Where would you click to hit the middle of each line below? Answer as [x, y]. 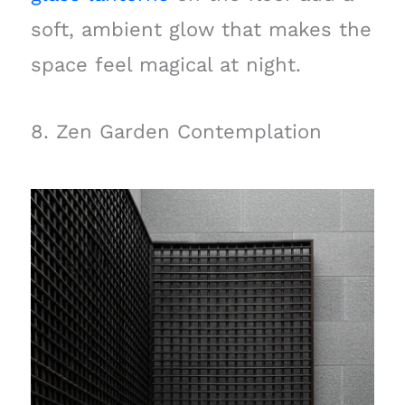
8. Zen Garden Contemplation [176, 131]
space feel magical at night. [165, 64]
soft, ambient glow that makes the [201, 29]
